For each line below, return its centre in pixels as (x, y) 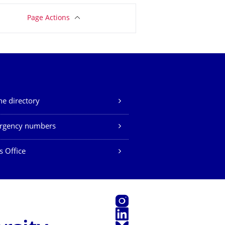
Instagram (133, 199)
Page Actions (48, 18)
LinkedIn (130, 212)
